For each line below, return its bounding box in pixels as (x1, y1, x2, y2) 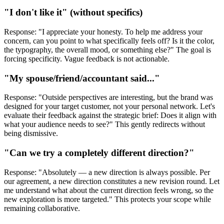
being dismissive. (4, 129, 58, 138)
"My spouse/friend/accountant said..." (4, 72, 160, 83)
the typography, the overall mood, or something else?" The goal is (4, 45, 211, 54)
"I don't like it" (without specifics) (4, 7, 142, 18)
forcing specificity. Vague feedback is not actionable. (4, 54, 169, 63)
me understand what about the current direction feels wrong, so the (4, 185, 213, 194)
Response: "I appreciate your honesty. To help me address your (4, 27, 202, 36)
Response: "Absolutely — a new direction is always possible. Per (4, 167, 210, 176)
